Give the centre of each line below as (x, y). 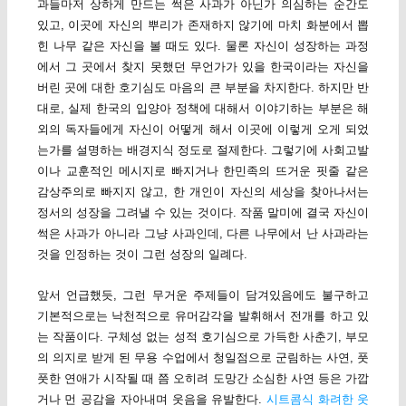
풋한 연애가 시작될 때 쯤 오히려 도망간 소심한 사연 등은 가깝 (203, 378)
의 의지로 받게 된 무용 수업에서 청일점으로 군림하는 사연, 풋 (203, 357)
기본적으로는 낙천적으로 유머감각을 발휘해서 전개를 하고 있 (203, 315)
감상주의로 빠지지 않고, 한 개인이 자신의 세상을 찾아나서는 (203, 192)
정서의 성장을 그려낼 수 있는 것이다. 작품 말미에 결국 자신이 (203, 213)
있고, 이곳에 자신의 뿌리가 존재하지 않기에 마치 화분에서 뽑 (203, 25)
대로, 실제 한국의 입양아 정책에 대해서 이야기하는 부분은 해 (203, 109)
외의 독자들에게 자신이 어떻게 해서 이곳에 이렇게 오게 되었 (203, 130)
